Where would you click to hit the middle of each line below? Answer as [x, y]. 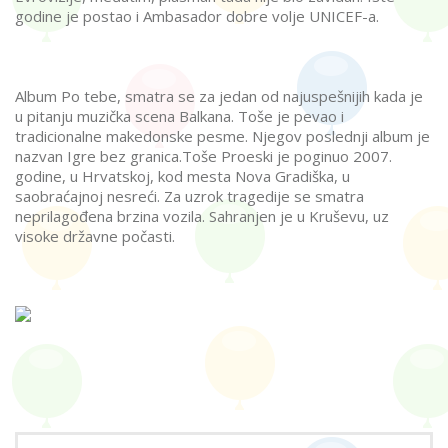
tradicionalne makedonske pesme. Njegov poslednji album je [222, 136]
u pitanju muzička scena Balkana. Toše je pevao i [179, 116]
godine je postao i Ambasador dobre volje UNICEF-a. [197, 16]
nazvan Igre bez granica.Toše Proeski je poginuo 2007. [203, 156]
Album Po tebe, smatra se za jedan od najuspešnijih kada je [219, 96]
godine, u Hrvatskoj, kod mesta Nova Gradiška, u [182, 176]
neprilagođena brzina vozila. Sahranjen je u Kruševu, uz [202, 216]
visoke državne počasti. [95, 236]
